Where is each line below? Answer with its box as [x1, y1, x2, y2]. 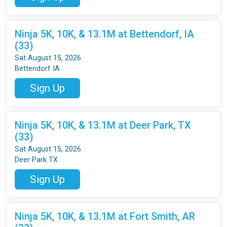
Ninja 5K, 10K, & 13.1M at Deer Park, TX [15, 119, 192, 131]
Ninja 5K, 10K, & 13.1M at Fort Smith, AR [15, 210, 196, 222]
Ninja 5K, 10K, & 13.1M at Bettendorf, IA [15, 27, 195, 40]
